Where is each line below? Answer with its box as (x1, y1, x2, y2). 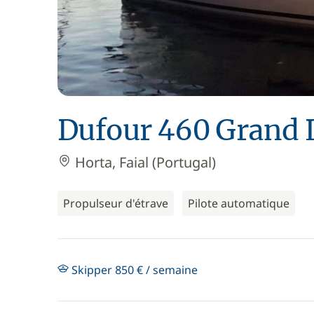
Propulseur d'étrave (63, 196, 168, 211)
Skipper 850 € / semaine (69, 262, 198, 278)
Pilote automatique (188, 196, 289, 211)
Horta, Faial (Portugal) (71, 153, 216, 172)
